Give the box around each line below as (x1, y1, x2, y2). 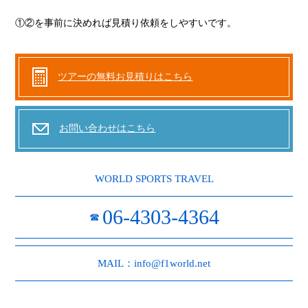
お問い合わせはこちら (59, 123, 156, 134)
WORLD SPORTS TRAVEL (94, 173, 214, 184)
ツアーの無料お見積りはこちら (58, 71, 193, 82)
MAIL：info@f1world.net (98, 257, 210, 269)
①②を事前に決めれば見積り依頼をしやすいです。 (15, 17, 237, 28)
